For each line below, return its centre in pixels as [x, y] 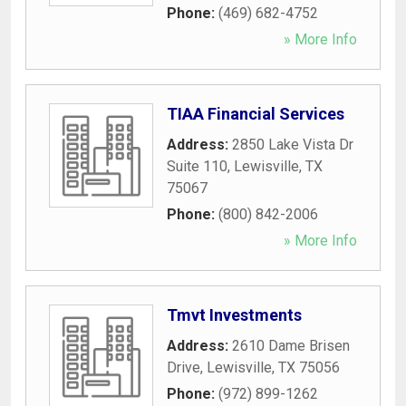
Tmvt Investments [234, 314]
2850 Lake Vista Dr [293, 144]
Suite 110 [197, 166]
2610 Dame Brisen [291, 345]
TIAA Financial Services [256, 113]
